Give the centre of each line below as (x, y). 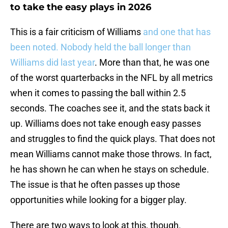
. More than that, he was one (152, 63)
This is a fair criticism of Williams (77, 32)
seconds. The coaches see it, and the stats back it (110, 108)
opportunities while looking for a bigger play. (98, 200)
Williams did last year (52, 63)
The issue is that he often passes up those (95, 185)
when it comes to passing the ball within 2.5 (98, 93)
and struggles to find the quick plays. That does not (113, 139)
